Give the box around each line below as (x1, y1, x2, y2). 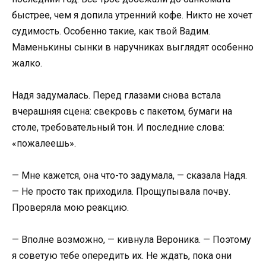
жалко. (12, 57, 42, 69)
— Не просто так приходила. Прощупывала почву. (12, 185, 230, 197)
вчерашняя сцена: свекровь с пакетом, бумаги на (12, 105, 232, 117)
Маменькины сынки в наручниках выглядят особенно (12, 41, 254, 53)
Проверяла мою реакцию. (12, 201, 129, 213)
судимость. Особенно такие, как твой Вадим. (12, 25, 210, 37)
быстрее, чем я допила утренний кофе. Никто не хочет (12, 9, 252, 21)
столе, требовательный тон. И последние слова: (12, 121, 224, 133)
